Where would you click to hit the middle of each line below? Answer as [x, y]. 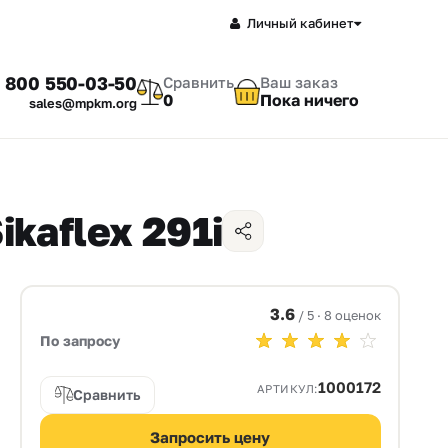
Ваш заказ [299, 82]
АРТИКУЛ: [287, 388]
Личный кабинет [300, 22]
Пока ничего [309, 100]
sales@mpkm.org [83, 103]
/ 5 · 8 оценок [339, 314]
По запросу [79, 340]
